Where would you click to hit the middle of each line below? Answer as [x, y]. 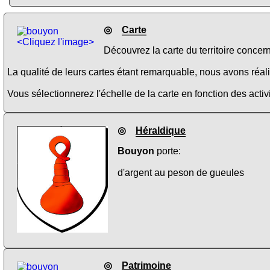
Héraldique [161, 130]
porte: [168, 151]
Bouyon [136, 151]
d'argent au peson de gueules [181, 172]
